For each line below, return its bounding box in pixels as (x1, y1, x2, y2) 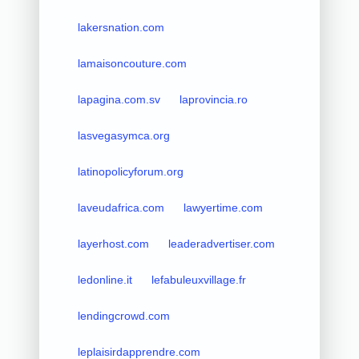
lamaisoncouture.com (77, 56, 187, 70)
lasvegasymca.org (77, 128, 170, 142)
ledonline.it (77, 272, 132, 286)
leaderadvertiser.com (167, 236, 275, 250)
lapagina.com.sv (77, 92, 160, 106)
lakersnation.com (77, 20, 164, 34)
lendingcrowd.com (77, 309, 170, 322)
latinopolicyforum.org (77, 164, 184, 178)
